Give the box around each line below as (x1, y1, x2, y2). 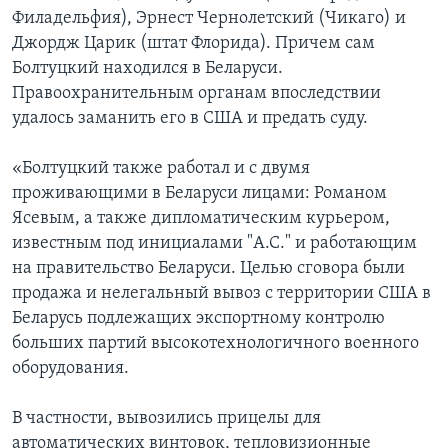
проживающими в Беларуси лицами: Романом (12, 184, 387, 204)
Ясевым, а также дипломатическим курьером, (12, 209, 390, 229)
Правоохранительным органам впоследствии (12, 84, 381, 104)
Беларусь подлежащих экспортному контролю (12, 309, 385, 329)
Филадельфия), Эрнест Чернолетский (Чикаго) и (12, 9, 406, 29)
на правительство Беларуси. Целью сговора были (12, 259, 405, 279)
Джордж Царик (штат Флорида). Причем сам (12, 34, 375, 54)
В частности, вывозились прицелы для (12, 409, 321, 429)
